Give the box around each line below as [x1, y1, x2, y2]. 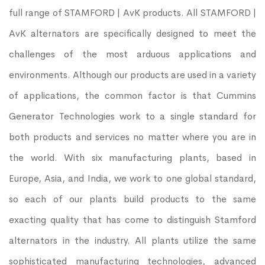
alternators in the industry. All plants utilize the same [9, 234, 256, 247]
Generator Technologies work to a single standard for [9, 110, 256, 123]
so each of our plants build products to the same [9, 193, 256, 206]
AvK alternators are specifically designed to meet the [9, 27, 256, 40]
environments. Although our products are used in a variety [9, 69, 256, 82]
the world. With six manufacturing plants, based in [9, 151, 256, 164]
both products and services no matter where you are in [9, 131, 256, 144]
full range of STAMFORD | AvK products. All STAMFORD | [9, 7, 256, 20]
